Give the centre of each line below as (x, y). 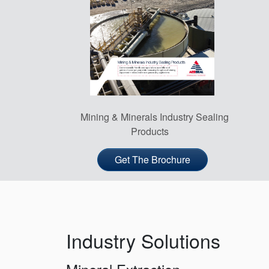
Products (150, 131)
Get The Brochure (152, 160)
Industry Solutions (143, 240)
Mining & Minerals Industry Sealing (155, 117)
